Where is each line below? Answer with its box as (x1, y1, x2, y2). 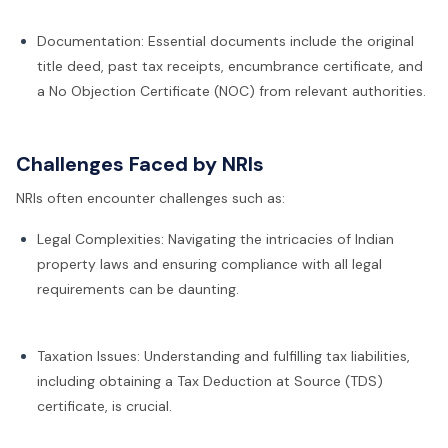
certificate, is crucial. (37, 397, 172, 416)
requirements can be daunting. (37, 280, 239, 299)
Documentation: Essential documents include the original (37, 32, 414, 51)
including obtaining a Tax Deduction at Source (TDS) (37, 372, 383, 391)
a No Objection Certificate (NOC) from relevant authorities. (37, 82, 426, 101)
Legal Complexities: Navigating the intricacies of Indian (37, 230, 394, 249)
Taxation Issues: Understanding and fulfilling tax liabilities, (37, 347, 410, 366)
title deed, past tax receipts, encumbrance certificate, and (37, 57, 423, 76)
